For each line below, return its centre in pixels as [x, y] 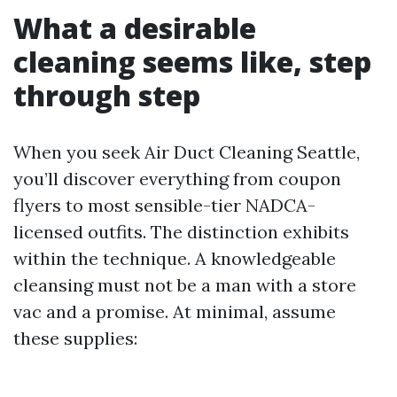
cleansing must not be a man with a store [185, 284]
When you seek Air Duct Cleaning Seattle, [187, 152]
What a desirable [135, 27]
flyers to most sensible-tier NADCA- [164, 205]
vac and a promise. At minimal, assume [175, 311]
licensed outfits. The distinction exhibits [181, 231]
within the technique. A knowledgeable [175, 258]
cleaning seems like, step [192, 61]
